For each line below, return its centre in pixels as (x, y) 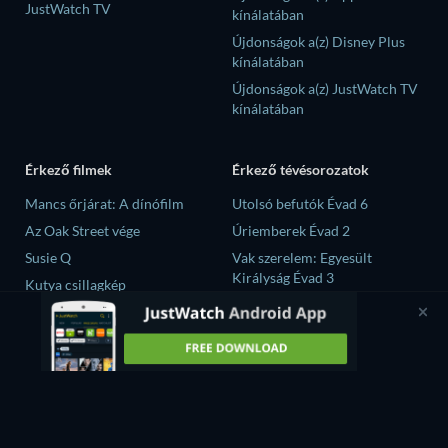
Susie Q (48, 258)
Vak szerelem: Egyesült (302, 258)
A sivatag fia (62, 312)
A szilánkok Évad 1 (289, 332)
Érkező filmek (68, 170)
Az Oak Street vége (82, 231)
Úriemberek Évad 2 (291, 231)
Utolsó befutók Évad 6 (300, 204)
